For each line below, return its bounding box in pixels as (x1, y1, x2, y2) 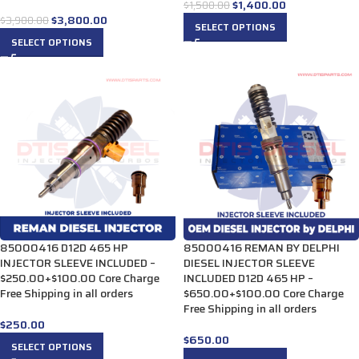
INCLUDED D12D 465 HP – (184, 269, 313, 287)
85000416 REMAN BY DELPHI (184, 239, 340, 256)
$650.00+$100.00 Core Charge (184, 284, 344, 302)
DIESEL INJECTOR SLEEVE (184, 254, 315, 272)
